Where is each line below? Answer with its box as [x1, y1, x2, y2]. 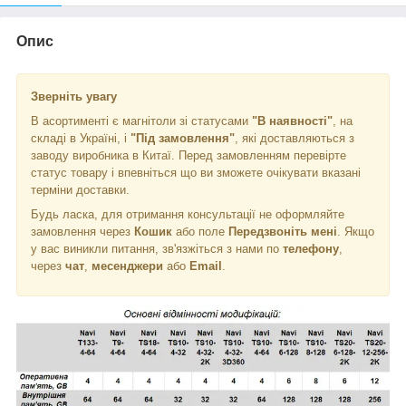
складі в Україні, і [31, 130, 130, 145]
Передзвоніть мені [228, 224, 337, 238]
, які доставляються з [235, 130, 354, 145]
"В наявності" [252, 113, 333, 128]
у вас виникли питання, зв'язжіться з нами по [31, 241, 283, 256]
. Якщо [337, 224, 374, 238]
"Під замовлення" [130, 130, 235, 145]
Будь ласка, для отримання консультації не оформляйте [31, 207, 344, 221]
